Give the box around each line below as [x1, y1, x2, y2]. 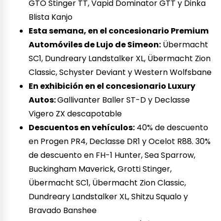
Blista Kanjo [29, 11, 73, 23]
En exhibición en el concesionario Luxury [29, 80, 196, 92]
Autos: [29, 94, 58, 106]
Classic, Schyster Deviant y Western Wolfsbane [29, 66, 212, 78]
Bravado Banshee [29, 204, 97, 216]
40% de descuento [135, 121, 209, 133]
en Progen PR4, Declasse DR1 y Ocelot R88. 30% [29, 135, 211, 147]
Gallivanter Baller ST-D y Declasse [57, 94, 190, 106]
